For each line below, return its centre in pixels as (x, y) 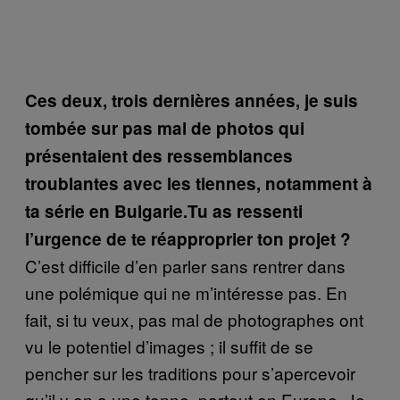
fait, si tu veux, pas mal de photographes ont (194, 319)
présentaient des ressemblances (159, 155)
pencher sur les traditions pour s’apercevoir (190, 372)
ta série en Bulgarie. (106, 211)
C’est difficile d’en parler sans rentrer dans (185, 265)
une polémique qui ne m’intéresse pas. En (186, 292)
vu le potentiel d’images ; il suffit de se (169, 346)
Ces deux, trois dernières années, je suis (192, 100)
